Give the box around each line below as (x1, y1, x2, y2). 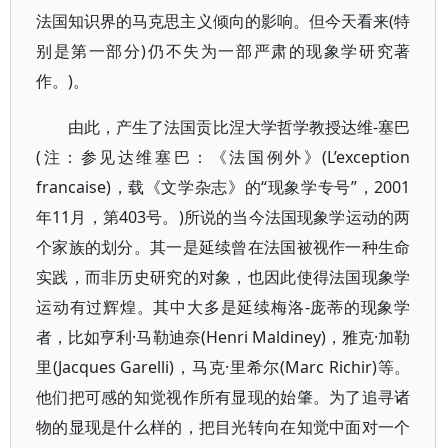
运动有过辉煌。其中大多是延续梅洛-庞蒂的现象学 (36, 296, 411, 318)
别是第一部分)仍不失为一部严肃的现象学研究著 (36, 40, 411, 62)
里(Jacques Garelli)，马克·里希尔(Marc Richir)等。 (36, 356, 411, 378)
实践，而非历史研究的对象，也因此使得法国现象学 (36, 266, 411, 288)
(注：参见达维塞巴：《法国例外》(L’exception (36, 146, 411, 168)
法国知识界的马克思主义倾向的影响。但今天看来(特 (36, 10, 411, 32)
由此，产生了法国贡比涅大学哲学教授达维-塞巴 (68, 116, 411, 138)
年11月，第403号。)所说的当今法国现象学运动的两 (36, 206, 411, 228)
